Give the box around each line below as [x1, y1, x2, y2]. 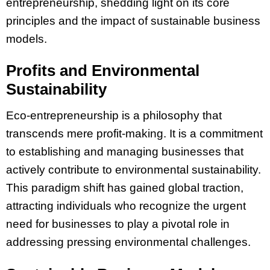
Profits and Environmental [6, 61, 199, 80]
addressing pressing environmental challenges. [6, 236, 251, 249]
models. [6, 32, 47, 45]
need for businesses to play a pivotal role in [6, 218, 230, 231]
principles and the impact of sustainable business [6, 14, 260, 27]
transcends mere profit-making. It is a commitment [6, 127, 263, 140]
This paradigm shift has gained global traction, [6, 181, 243, 195]
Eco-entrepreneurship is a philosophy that [6, 109, 222, 122]
